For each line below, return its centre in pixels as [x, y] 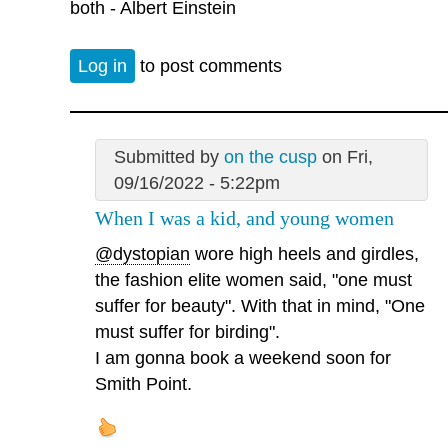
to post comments [208, 66]
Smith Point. [143, 384]
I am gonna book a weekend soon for [243, 358]
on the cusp [270, 156]
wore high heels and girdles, [304, 254]
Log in [102, 66]
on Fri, [344, 156]
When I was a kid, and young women [244, 217]
